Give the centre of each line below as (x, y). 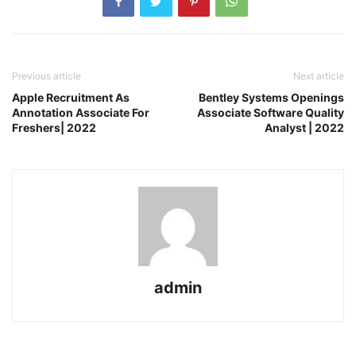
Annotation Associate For (81, 113)
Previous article (46, 76)
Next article (319, 76)
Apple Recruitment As (71, 98)
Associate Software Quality (271, 113)
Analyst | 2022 (304, 128)
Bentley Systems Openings (271, 98)
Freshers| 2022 (54, 128)
